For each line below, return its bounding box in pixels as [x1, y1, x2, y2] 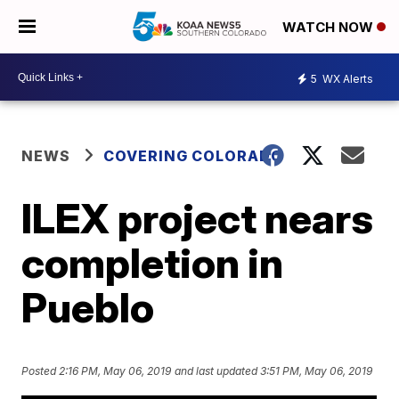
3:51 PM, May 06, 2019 [260, 364, 373, 379]
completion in [21, 238, 284, 288]
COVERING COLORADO [103, 147, 284, 165]
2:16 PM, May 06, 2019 [59, 364, 172, 379]
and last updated [175, 364, 258, 379]
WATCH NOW [282, 19, 377, 37]
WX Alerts [320, 71, 373, 85]
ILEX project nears [21, 193, 374, 243]
